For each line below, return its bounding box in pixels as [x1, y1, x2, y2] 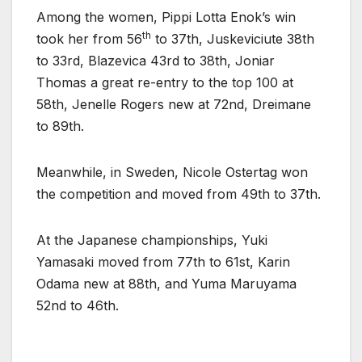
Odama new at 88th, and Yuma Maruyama [36, 276, 297, 293]
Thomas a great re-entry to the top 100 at [36, 74, 293, 91]
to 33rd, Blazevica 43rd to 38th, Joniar [36, 53, 275, 69]
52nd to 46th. [36, 297, 119, 314]
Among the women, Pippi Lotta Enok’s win [36, 9, 296, 26]
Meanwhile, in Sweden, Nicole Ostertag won [36, 164, 308, 181]
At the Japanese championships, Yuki [36, 232, 267, 249]
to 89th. [36, 118, 84, 135]
